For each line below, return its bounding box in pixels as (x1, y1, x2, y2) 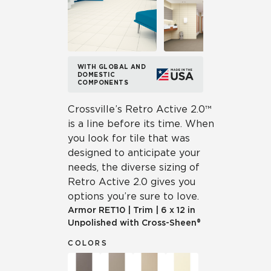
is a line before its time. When (68, 118, 214, 129)
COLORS (68, 238, 108, 247)
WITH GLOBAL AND (77, 62, 146, 70)
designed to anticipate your (68, 147, 200, 158)
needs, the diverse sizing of (68, 162, 200, 173)
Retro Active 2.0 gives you (68, 176, 195, 188)
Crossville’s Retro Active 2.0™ (68, 103, 212, 115)
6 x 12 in (161, 205, 195, 215)
